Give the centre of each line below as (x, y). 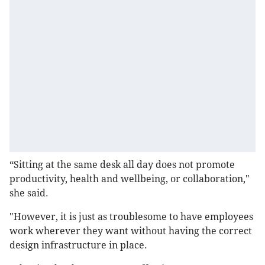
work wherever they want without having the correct (131, 231)
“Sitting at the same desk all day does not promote (122, 165)
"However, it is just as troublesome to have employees (131, 217)
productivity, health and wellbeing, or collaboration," (130, 179)
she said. (29, 193)
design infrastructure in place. (78, 245)
